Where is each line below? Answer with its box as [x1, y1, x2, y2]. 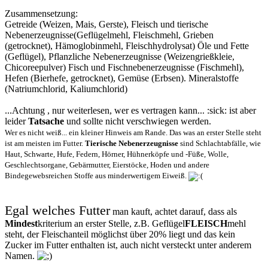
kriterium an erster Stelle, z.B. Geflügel [38, 218, 185, 229]
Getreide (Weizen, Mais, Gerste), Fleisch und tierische [5, 19, 208, 29]
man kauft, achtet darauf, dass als [110, 206, 237, 217]
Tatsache [28, 115, 64, 126]
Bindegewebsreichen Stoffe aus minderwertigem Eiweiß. [5, 171, 188, 180]
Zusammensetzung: [5, 8, 78, 19]
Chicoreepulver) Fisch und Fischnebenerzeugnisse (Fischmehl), [5, 62, 244, 72]
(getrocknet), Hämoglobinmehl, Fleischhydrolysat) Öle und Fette [5, 40, 249, 51]
